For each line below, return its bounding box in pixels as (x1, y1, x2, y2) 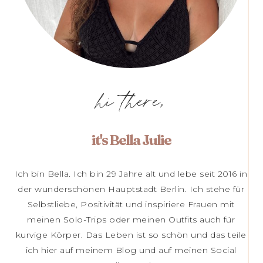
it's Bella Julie (91, 131, 171, 149)
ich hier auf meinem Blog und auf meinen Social (25, 245, 237, 256)
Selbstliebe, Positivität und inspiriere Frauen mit (27, 199, 235, 210)
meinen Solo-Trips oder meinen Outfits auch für (27, 214, 235, 225)
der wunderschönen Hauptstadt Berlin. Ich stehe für (18, 184, 244, 195)
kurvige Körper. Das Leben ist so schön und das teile (15, 230, 247, 241)
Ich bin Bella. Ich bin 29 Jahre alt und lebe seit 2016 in (14, 168, 248, 180)
